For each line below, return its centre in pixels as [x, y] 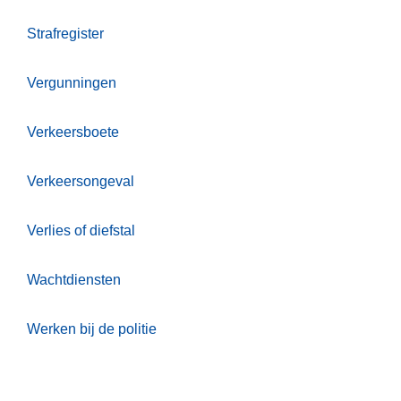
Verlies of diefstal [81, 231]
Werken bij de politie [92, 329]
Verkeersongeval [81, 182]
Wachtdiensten [74, 280]
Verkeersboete [73, 132]
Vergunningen [72, 83]
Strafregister [65, 34]
